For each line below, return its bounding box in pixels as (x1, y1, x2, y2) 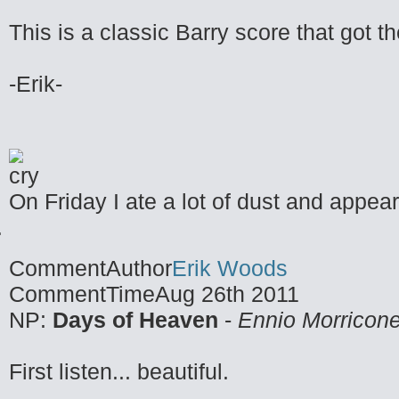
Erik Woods (172, 256, 288, 281)
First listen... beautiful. (9, 359, 229, 384)
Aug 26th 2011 (155, 281, 299, 306)
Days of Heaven (53, 307, 218, 332)
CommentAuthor (9, 256, 172, 281)
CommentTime (9, 281, 155, 306)
